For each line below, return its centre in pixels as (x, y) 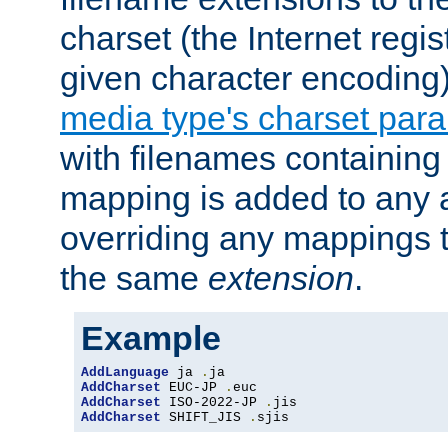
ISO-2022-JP (213, 403)
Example (151, 338)
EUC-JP (193, 388)
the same (134, 278)
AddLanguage (125, 373)
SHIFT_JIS (205, 418)
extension (281, 278)
